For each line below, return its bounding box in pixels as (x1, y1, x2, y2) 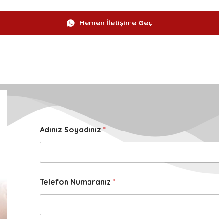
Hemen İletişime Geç (79, 18, 153, 27)
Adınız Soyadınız (39, 125, 103, 134)
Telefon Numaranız (39, 177, 113, 187)
